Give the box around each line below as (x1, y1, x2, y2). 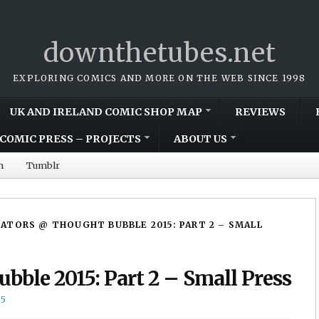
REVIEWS (235, 105, 286, 118)
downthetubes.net (43, 37, 276, 69)
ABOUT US (174, 132, 227, 145)
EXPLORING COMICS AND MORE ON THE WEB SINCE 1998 (13, 72, 306, 83)
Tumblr (26, 159, 60, 171)
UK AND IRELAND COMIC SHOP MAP (10, 105, 202, 118)
